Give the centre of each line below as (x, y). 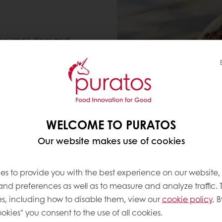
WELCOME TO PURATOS (111, 124)
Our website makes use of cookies (111, 140)
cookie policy (187, 198)
